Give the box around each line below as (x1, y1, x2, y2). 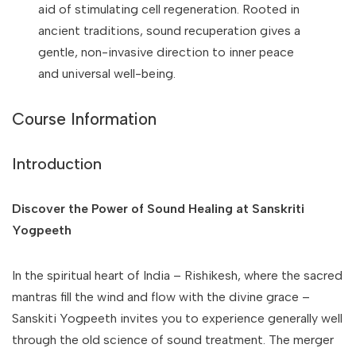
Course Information (12, 109, 157, 129)
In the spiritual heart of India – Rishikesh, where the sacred (12, 268, 342, 283)
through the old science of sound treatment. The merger (12, 332, 334, 347)
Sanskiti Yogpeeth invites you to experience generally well (12, 311, 342, 326)
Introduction (12, 154, 102, 173)
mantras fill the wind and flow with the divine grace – (12, 289, 310, 304)
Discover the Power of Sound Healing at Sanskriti (12, 201, 304, 216)
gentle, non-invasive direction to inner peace (38, 44, 295, 60)
